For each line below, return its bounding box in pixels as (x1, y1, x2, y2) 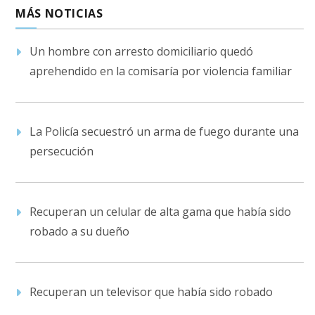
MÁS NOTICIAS (15, 5, 103, 21)
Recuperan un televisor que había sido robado (30, 283, 273, 300)
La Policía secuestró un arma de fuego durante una (30, 123, 299, 139)
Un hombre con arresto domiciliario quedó (30, 43, 253, 59)
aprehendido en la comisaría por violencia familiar (30, 63, 292, 79)
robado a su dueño (30, 223, 129, 239)
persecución (30, 143, 94, 159)
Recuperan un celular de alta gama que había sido (30, 203, 291, 219)
